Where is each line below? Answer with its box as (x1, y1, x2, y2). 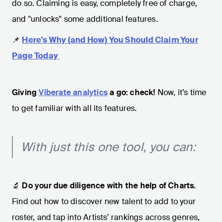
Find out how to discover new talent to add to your (12, 196, 196, 207)
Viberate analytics (39, 87, 108, 98)
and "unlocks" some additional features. (12, 14, 160, 25)
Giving (12, 87, 39, 98)
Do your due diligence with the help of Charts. (20, 180, 196, 191)
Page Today (12, 51, 60, 61)
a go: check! (108, 87, 156, 98)
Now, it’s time (155, 87, 207, 98)
